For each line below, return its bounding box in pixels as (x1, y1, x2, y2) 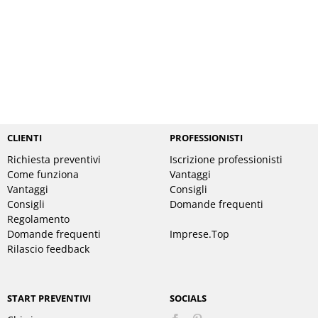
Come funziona (7, 168, 79, 181)
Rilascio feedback (7, 242, 89, 256)
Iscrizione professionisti (170, 153, 283, 166)
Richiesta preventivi (7, 153, 101, 166)
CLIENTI (7, 131, 42, 144)
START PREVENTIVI (7, 292, 91, 305)
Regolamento (7, 212, 70, 226)
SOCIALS (170, 292, 207, 305)
